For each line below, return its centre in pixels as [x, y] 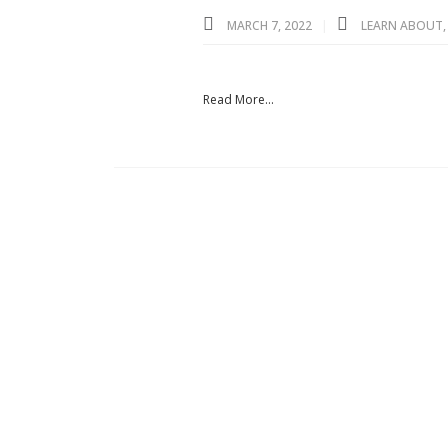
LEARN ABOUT [402, 25]
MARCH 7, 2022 [269, 25]
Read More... [238, 99]
